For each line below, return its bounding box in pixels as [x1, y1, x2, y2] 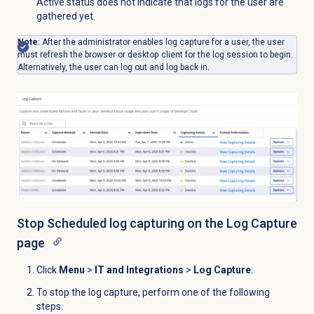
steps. [36, 301, 63, 313]
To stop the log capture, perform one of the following [36, 287, 270, 299]
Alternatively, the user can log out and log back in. [17, 62, 210, 73]
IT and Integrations [94, 264, 184, 276]
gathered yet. [36, 11, 97, 22]
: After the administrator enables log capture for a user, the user [37, 37, 285, 48]
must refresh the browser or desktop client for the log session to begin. [17, 50, 293, 60]
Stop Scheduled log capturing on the [16, 216, 226, 231]
